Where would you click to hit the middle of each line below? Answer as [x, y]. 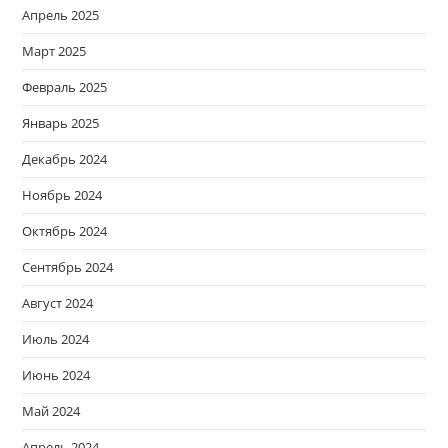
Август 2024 [58, 303]
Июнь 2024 [56, 375]
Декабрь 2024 [65, 159]
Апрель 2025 [61, 15]
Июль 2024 [56, 339]
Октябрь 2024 [65, 231]
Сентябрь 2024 [68, 267]
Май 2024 [51, 411]
